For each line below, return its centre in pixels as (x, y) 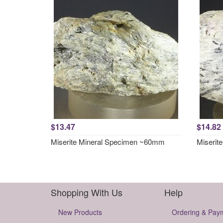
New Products (80, 212)
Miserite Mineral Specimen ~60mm (108, 142)
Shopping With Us (87, 192)
